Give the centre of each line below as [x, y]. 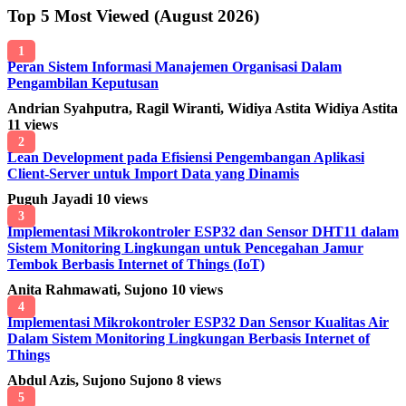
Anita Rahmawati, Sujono [89, 290]
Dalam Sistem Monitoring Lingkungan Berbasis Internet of [188, 339]
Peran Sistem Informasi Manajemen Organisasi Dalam [174, 67]
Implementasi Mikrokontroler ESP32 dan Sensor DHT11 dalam [203, 232]
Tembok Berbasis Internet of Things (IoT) [136, 265]
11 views [33, 125]
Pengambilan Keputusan [83, 83]
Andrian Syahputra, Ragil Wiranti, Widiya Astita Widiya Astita [203, 109]
